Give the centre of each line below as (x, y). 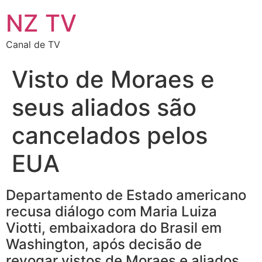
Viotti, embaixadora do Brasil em (114, 228)
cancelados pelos (110, 135)
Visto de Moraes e (113, 79)
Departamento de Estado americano (126, 195)
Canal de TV (33, 44)
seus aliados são (104, 107)
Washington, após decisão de (104, 244)
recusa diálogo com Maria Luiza (111, 211)
